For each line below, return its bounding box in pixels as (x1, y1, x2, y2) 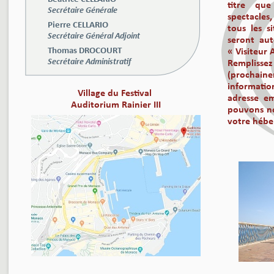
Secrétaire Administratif (48, 57, 131, 67)
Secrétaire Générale (48, 6, 117, 15)
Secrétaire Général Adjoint (48, 32, 140, 41)
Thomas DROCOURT (48, 46, 122, 56)
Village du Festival (78, 89, 152, 98)
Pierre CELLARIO (48, 21, 108, 30)
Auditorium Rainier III (68, 100, 161, 110)
